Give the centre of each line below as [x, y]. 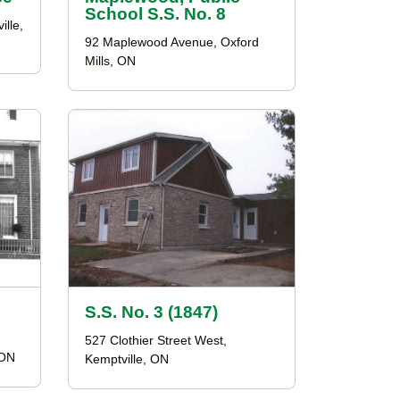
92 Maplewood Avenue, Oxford [172, 42]
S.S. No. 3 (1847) [151, 312]
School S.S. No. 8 [155, 14]
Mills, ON [110, 61]
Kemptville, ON [127, 359]
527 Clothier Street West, [156, 341]
